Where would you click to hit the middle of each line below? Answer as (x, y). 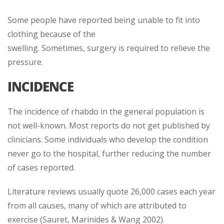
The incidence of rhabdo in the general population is (106, 111)
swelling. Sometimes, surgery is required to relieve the (109, 48)
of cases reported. (41, 167)
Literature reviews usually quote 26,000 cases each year (111, 191)
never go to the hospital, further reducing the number (109, 153)
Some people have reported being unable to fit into (104, 20)
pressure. (25, 62)
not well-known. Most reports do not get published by (109, 125)
